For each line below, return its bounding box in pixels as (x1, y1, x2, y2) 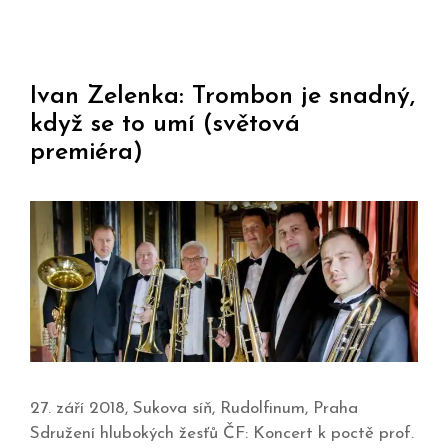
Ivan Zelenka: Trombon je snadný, (30, 84, 415, 110)
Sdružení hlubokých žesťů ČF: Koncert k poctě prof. (30, 424, 414, 442)
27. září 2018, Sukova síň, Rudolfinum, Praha (30, 399, 358, 417)
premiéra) (30, 140, 143, 166)
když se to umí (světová (30, 112, 300, 138)
